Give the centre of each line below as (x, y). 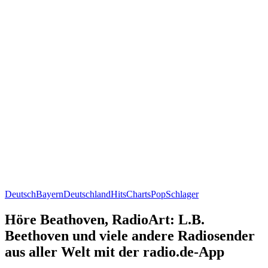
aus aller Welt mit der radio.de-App (115, 252)
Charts (138, 194)
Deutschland (87, 194)
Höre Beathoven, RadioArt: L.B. (105, 219)
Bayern (50, 194)
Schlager (182, 194)
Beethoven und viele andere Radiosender (130, 235)
